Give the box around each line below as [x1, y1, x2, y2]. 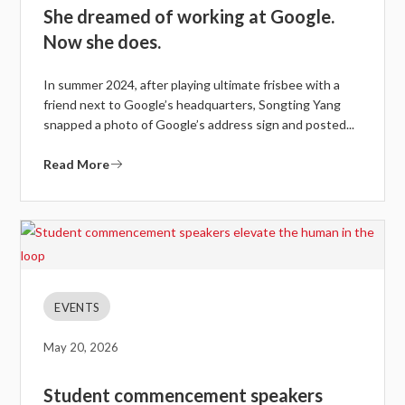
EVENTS [54, 300, 100, 316]
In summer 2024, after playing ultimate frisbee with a [43, 77, 341, 93]
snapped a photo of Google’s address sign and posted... [43, 117, 355, 133]
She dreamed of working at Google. [43, 5, 335, 28]
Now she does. [43, 31, 162, 53]
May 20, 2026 [43, 340, 119, 355]
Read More [43, 156, 110, 173]
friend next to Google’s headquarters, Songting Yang [43, 97, 342, 113]
